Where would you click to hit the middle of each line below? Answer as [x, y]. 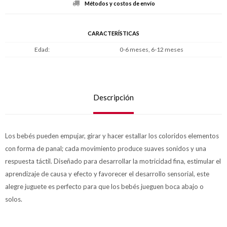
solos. [14, 199]
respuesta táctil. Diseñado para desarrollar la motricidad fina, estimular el [113, 161]
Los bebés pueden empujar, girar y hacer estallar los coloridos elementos [112, 136]
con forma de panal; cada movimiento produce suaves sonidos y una [106, 149]
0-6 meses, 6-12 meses [152, 50]
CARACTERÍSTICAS [113, 33]
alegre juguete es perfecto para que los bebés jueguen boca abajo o [104, 187]
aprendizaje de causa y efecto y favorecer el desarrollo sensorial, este [107, 174]
